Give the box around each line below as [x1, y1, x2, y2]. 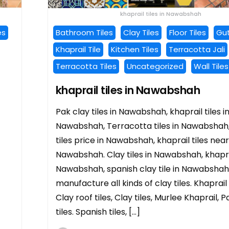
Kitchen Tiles [110, 43, 158, 55]
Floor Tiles [169, 27, 206, 38]
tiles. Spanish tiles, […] [55, 205, 140, 218]
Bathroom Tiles [55, 27, 113, 38]
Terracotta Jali [168, 43, 225, 55]
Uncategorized [126, 60, 184, 72]
